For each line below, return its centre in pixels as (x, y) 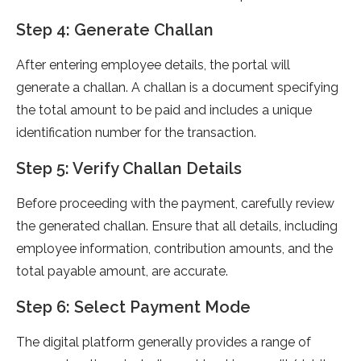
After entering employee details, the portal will (153, 65)
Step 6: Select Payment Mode (133, 307)
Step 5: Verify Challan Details (129, 169)
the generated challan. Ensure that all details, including (177, 226)
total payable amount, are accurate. (122, 272)
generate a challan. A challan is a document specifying (177, 88)
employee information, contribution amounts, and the (174, 249)
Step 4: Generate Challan (115, 30)
